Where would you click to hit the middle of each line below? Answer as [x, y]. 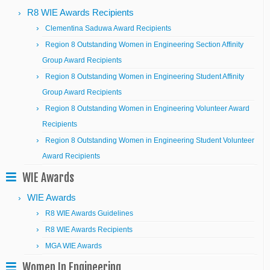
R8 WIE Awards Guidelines [89, 213]
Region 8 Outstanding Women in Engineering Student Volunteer [150, 140]
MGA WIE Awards [74, 246]
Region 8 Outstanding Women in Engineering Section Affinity [144, 45]
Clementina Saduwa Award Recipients [108, 28]
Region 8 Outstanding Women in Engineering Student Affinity [145, 77]
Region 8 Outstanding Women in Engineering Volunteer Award [147, 108]
